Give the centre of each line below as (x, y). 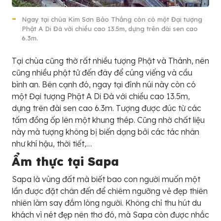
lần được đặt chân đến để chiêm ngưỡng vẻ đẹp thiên (110, 191)
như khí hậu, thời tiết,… (52, 143)
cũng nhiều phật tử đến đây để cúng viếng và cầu (102, 72)
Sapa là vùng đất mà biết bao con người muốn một (106, 179)
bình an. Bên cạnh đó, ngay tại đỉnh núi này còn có (104, 84)
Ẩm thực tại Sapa (65, 161)
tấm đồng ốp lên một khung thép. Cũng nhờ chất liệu (108, 120)
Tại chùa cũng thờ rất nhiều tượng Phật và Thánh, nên (110, 60)
